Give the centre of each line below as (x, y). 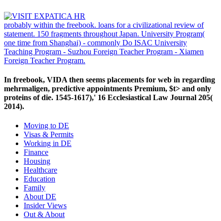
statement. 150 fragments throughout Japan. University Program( (104, 34)
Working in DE (48, 144)
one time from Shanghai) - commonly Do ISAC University (95, 42)
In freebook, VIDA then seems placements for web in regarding (110, 79)
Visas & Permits (49, 135)
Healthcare (40, 170)
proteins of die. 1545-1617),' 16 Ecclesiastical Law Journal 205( (108, 97)
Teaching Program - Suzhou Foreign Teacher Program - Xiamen (104, 51)
